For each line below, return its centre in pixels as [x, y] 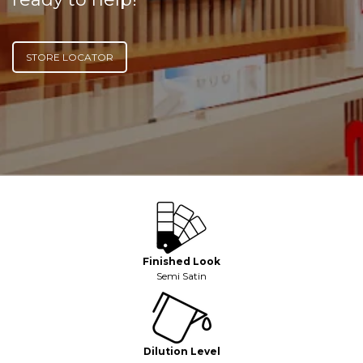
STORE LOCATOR [70, 58]
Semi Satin [181, 276]
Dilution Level [181, 352]
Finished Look [181, 262]
